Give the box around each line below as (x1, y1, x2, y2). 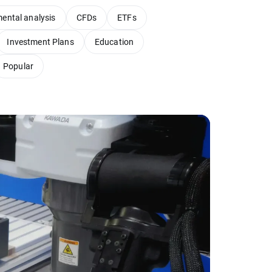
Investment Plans (7, 36, 74, 47)
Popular (3, 60, 34, 72)
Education (94, 36, 134, 47)
